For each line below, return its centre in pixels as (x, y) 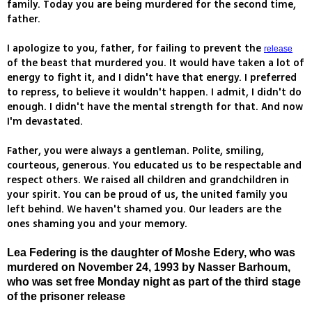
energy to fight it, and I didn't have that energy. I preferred (152, 78)
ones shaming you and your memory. (97, 224)
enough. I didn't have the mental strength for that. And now (155, 107)
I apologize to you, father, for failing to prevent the (135, 49)
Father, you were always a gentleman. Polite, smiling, (135, 151)
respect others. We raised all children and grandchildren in (148, 180)
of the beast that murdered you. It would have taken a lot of (156, 63)
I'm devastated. (45, 122)
